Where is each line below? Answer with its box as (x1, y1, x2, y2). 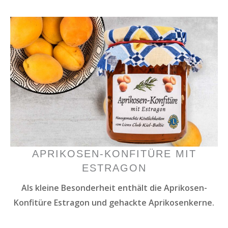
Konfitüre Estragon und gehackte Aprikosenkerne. (14, 196, 214, 208)
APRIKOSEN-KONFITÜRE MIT (32, 148, 196, 159)
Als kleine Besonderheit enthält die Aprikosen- (21, 182, 207, 193)
